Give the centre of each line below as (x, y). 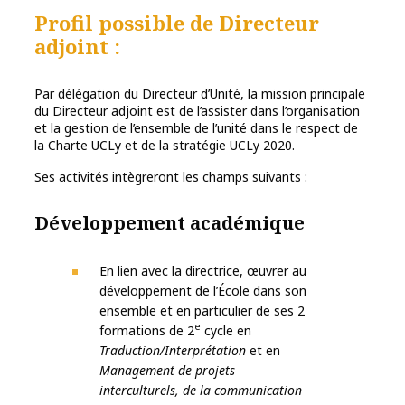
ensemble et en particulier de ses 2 (202, 310)
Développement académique (170, 222)
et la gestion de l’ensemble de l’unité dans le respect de (196, 127)
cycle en (226, 330)
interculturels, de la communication (201, 390)
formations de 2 (147, 330)
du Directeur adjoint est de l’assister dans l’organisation (197, 110)
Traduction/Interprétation (173, 350)
